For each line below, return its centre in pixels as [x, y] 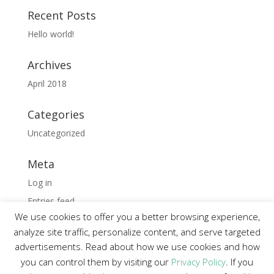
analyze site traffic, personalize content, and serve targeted [137, 231]
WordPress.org [57, 238]
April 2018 [47, 83]
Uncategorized [56, 133]
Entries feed [51, 201]
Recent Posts [61, 15]
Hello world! [50, 34]
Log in [39, 183]
